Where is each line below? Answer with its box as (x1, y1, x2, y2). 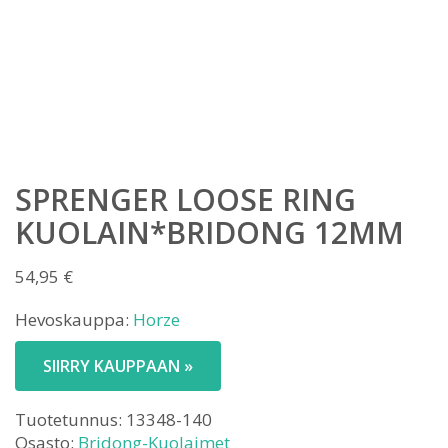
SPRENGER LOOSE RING (15, 179, 356, 220)
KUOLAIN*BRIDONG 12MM (15, 212, 404, 253)
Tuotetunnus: (15, 408, 126, 431)
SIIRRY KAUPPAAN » (43, 355, 193, 377)
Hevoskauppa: (15, 308, 133, 331)
